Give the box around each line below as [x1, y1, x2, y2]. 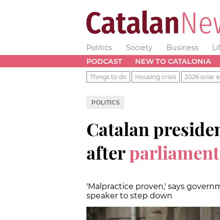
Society [126, 43, 152, 52]
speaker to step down [86, 191, 172, 200]
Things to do [90, 73, 127, 81]
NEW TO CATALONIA [135, 56, 211, 66]
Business [166, 43, 198, 52]
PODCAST [86, 56, 122, 66]
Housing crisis [135, 73, 176, 81]
